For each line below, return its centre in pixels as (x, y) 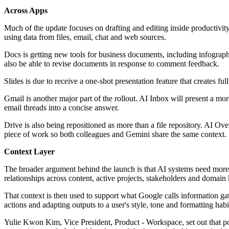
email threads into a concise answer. (62, 108)
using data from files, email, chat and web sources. (85, 37)
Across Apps (26, 11)
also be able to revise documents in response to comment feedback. (112, 64)
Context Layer (29, 152)
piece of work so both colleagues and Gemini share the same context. (115, 134)
